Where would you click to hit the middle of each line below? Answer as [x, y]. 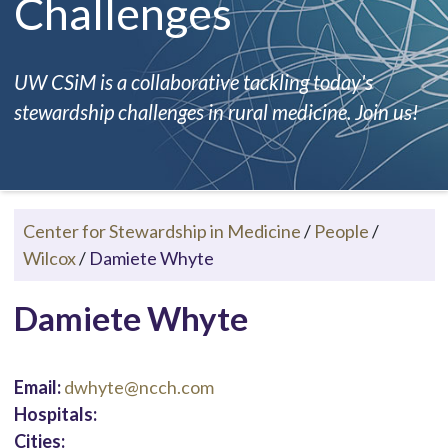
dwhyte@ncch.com [138, 386]
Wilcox [49, 257]
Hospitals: [55, 413]
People [341, 230]
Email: [38, 386]
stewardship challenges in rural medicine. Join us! [215, 111]
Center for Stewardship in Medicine [161, 230]
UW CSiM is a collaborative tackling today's [193, 81]
